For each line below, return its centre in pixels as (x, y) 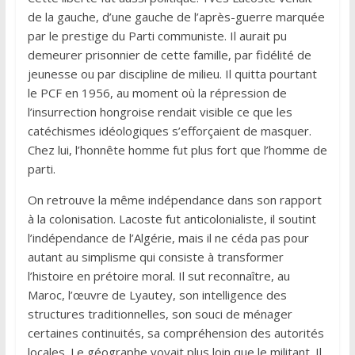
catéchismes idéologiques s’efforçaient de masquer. (169, 130)
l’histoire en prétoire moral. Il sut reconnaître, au (158, 275)
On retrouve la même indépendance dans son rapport (174, 199)
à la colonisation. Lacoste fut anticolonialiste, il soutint (172, 218)
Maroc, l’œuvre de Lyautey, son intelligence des (157, 294)
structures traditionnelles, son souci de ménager (160, 313)
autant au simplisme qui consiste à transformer (155, 256)
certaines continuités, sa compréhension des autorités (176, 332)
